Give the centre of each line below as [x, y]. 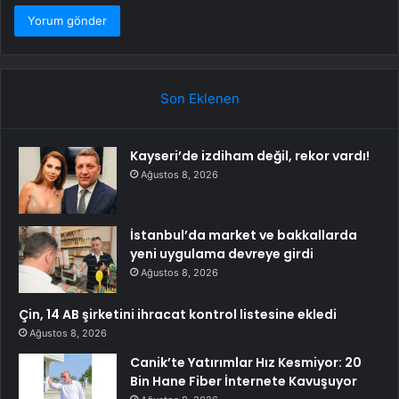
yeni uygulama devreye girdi [222, 254]
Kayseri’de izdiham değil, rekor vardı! [250, 156]
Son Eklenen [199, 99]
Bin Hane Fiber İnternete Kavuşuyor [244, 382]
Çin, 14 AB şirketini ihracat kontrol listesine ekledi [178, 315]
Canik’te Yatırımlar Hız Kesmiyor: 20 [246, 363]
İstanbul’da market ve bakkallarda [244, 236]
